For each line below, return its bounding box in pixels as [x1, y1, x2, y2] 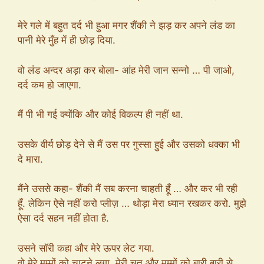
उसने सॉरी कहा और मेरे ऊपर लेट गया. [18, 242, 154, 254]
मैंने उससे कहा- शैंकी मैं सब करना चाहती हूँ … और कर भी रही [18, 183, 237, 194]
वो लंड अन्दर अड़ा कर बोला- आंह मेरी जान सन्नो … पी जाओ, [18, 64, 235, 76]
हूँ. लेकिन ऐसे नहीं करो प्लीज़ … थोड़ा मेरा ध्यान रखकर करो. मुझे [18, 197, 246, 209]
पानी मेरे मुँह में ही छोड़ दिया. [18, 34, 115, 46]
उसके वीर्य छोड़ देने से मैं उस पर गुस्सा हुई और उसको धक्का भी [18, 138, 240, 150]
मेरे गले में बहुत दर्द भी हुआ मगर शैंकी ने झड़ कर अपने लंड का [18, 19, 235, 31]
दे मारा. [18, 153, 43, 165]
